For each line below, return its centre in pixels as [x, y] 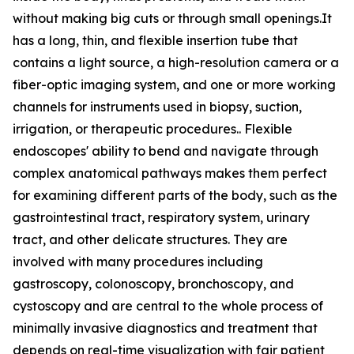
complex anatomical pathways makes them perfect [170, 173]
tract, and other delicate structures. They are [150, 240]
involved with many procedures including [138, 262]
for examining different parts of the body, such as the [175, 196]
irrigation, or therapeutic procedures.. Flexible [153, 129]
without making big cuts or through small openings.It [172, 19]
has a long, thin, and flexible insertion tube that [155, 41]
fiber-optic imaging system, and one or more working [174, 85]
